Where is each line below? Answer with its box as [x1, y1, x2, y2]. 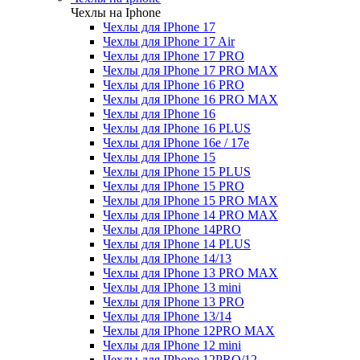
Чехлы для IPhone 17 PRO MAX [103, 63, 278, 77]
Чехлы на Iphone [71, 6, 161, 19]
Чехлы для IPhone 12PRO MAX [103, 324, 275, 337]
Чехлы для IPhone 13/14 [103, 309, 231, 323]
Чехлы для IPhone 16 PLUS [103, 121, 251, 135]
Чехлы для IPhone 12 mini [103, 338, 241, 352]
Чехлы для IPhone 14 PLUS [103, 237, 251, 251]
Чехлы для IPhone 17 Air [103, 35, 235, 48]
